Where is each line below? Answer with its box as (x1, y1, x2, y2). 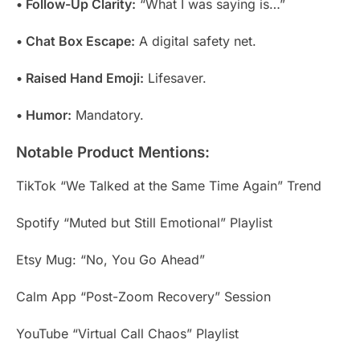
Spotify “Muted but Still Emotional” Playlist (16, 214, 272, 231)
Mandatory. (72, 107, 144, 124)
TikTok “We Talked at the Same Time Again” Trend (16, 177, 321, 194)
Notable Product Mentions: (16, 143, 210, 162)
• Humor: (16, 107, 72, 124)
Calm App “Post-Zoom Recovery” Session (16, 288, 271, 305)
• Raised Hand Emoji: (16, 70, 144, 87)
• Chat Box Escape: (16, 33, 135, 50)
